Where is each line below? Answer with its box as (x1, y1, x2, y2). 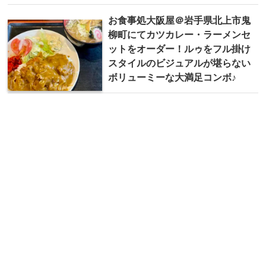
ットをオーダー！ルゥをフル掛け (108, 43, 251, 55)
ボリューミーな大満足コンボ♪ (108, 72, 236, 83)
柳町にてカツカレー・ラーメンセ (108, 29, 251, 40)
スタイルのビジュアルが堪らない (108, 58, 251, 69)
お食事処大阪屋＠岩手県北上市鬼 (108, 15, 251, 26)
